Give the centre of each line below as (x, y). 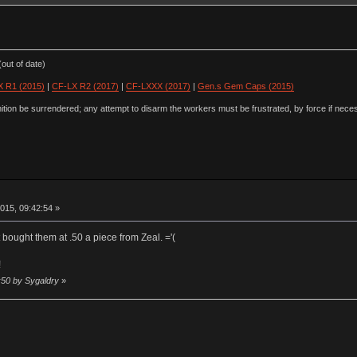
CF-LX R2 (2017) (85, 86)
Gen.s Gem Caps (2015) (245, 86)
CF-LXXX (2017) (158, 86)
